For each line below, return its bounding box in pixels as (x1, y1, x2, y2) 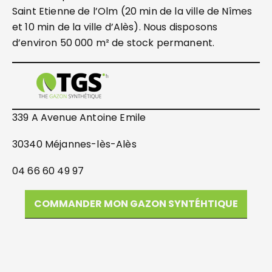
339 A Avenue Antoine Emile (12, 110, 146, 124)
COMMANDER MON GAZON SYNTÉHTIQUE (34, 197, 238, 211)
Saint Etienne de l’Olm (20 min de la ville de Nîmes (12, 4, 253, 18)
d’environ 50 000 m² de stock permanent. (12, 36, 215, 50)
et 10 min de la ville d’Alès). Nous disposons (12, 20, 218, 34)
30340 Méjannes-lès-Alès (12, 137, 137, 151)
